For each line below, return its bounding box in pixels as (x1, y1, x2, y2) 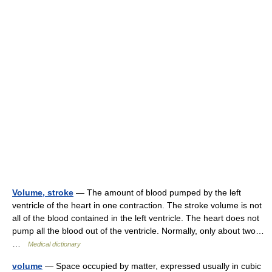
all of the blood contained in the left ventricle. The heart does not (12, 213, 259, 223)
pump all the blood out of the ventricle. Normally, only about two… (12, 226, 264, 236)
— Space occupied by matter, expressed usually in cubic (42, 261, 261, 271)
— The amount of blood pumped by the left (73, 188, 241, 197)
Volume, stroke (12, 188, 73, 197)
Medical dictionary (28, 240, 81, 248)
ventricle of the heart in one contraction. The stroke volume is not (12, 200, 262, 210)
